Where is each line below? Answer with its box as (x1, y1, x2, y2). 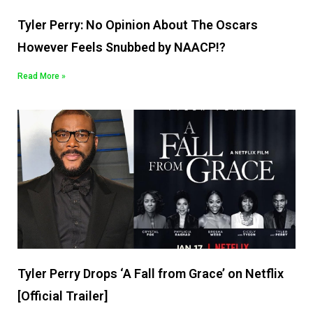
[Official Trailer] (17, 289, 108, 304)
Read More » (17, 71, 66, 82)
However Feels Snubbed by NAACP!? (17, 40, 226, 55)
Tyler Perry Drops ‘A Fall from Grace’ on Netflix (17, 266, 284, 282)
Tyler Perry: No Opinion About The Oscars (17, 17, 258, 33)
